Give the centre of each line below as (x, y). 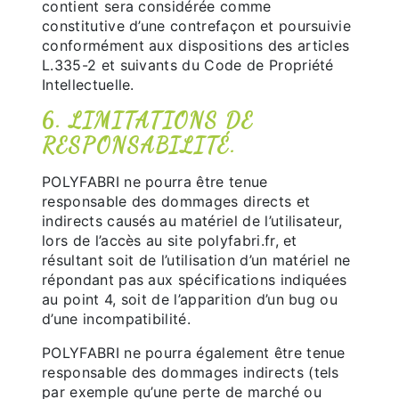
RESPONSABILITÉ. (139, 146)
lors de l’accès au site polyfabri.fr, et (170, 240)
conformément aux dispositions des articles (196, 45)
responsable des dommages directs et (176, 201)
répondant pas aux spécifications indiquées (195, 280)
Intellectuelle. (88, 85)
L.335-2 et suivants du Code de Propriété (188, 65)
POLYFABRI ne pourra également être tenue (194, 353)
